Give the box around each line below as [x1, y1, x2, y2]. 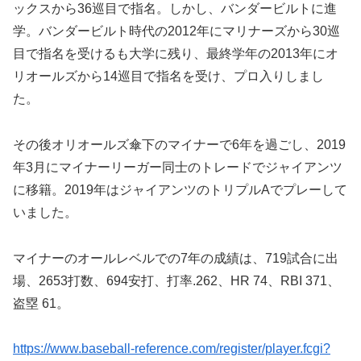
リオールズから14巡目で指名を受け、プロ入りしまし [13, 68, 324, 83]
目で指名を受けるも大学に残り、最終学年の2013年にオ [13, 46, 338, 60]
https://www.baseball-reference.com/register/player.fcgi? [13, 342, 330, 356]
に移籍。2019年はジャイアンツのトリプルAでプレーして [13, 182, 347, 197]
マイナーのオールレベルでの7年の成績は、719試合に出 [13, 251, 338, 265]
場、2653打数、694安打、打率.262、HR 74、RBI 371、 [13, 273, 340, 288]
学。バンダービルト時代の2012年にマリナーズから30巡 [13, 23, 340, 38]
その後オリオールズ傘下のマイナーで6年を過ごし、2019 [13, 137, 346, 151]
